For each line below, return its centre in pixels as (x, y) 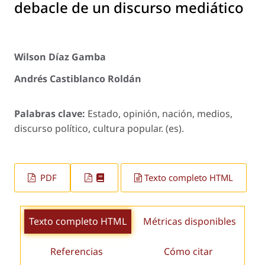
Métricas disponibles (190, 221)
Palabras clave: (51, 114)
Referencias (77, 251)
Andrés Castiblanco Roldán (78, 78)
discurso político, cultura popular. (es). (99, 128)
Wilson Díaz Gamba (60, 57)
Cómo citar (188, 251)
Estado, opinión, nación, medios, (160, 114)
